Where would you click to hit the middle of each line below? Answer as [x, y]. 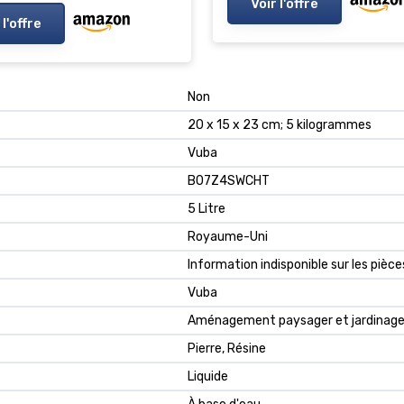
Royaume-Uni [228, 236]
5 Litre [207, 208]
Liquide [208, 376]
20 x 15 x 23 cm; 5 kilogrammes [280, 124]
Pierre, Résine [227, 348]
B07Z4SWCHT [229, 180]
